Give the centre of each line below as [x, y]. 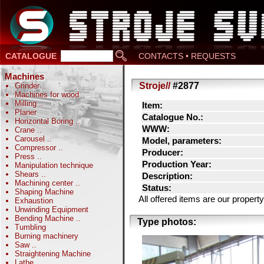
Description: [167, 176]
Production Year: [177, 164]
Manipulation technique [54, 165]
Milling [27, 103]
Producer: [163, 153]
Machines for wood [47, 95]
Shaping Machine [44, 192]
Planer [26, 112]
